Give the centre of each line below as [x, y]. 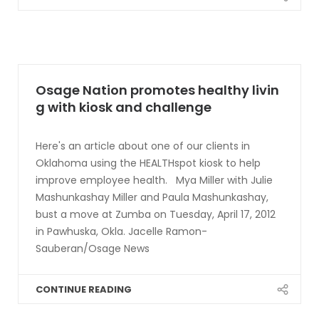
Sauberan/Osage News [93, 249]
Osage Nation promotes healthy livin [157, 90]
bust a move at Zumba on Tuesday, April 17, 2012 [156, 214]
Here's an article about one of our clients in [143, 146]
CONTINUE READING [84, 289]
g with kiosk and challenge [124, 107]
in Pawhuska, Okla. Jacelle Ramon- [121, 231]
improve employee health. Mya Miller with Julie [154, 180]
